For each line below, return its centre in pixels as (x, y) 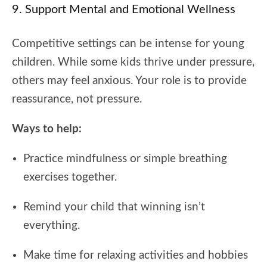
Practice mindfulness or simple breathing (125, 159)
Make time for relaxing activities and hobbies (136, 255)
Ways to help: (47, 129)
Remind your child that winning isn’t (114, 207)
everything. (52, 225)
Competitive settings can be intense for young (128, 44)
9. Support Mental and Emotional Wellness (124, 9)
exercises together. (70, 177)
